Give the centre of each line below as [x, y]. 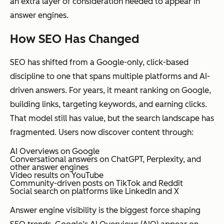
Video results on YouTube [57, 175]
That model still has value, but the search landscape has [112, 118]
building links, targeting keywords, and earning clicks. [108, 104]
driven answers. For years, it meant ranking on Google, [110, 90]
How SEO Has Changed [74, 39]
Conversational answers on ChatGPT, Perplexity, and [105, 159]
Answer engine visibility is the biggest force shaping [105, 210]
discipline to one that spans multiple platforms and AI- [110, 76]
